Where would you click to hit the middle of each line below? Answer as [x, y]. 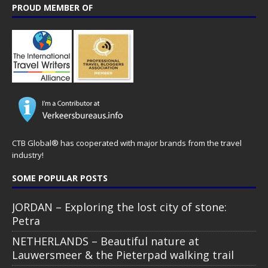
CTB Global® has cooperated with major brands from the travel [127, 143]
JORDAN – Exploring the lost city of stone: [119, 207]
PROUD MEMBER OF [52, 7]
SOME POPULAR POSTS [60, 178]
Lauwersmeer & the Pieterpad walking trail [123, 255]
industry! [28, 155]
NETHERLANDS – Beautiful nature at [106, 241]
